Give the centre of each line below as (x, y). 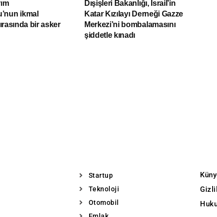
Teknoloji (104, 189)
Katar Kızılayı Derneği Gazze (134, 14)
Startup (101, 175)
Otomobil (104, 202)
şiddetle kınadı (110, 35)
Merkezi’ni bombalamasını (130, 24)
